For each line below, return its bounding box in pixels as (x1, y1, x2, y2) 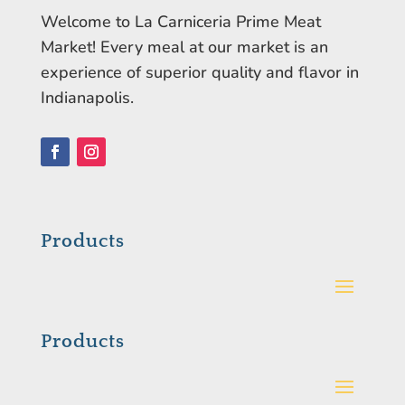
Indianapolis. (40, 87, 134, 109)
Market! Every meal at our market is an (40, 36, 328, 59)
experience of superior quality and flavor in (40, 61, 359, 84)
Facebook (40, 166, 118, 186)
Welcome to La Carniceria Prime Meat (40, 11, 321, 33)
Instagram (76, 166, 155, 186)
